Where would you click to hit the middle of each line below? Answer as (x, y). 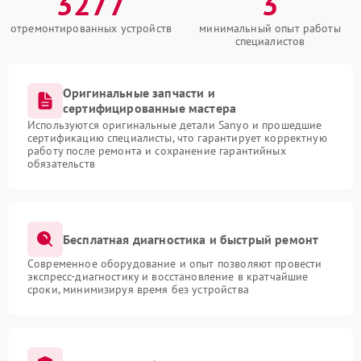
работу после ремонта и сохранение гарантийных (157, 151)
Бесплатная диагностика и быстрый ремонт (191, 239)
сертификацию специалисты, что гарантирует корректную (177, 138)
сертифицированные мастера (150, 108)
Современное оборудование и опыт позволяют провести (175, 263)
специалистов (270, 41)
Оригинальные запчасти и (139, 93)
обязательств (61, 164)
